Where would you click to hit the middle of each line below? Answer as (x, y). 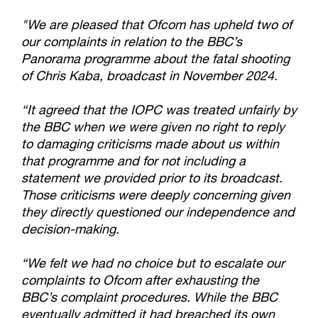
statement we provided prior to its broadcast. (152, 177)
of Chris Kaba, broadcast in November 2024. (149, 75)
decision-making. (70, 229)
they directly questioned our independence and (158, 212)
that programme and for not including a (133, 160)
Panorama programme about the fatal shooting (155, 58)
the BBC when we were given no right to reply (153, 126)
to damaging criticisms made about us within (150, 143)
